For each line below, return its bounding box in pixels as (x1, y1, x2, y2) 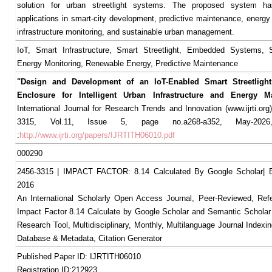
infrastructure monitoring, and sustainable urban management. (17, 27, 234, 36)
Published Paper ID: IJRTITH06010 (17, 252, 141, 261)
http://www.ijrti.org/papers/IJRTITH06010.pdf (19, 131, 175, 140)
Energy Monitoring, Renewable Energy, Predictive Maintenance (17, 59, 238, 68)
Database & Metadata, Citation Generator (17, 234, 162, 243)
